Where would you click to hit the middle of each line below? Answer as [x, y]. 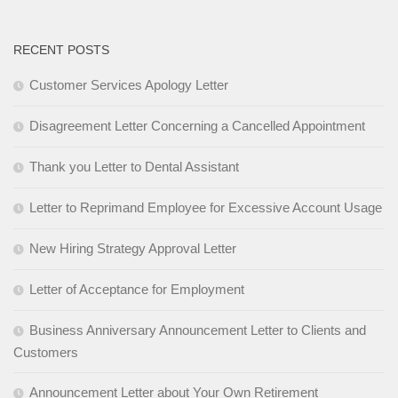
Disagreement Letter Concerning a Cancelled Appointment [197, 126]
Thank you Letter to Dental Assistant [134, 167]
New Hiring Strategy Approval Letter [133, 249]
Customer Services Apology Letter [129, 85]
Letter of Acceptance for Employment [137, 290]
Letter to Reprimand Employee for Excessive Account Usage [206, 208]
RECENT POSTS [61, 50]
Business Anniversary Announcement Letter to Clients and [198, 330]
